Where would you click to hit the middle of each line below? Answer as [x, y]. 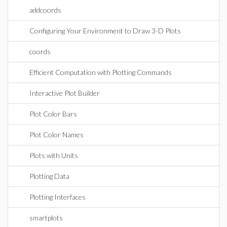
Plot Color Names [56, 135]
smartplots [46, 218]
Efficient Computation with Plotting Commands [101, 72]
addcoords [45, 10]
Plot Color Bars [53, 114]
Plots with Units [54, 155]
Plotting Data [49, 176]
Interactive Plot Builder [65, 93]
